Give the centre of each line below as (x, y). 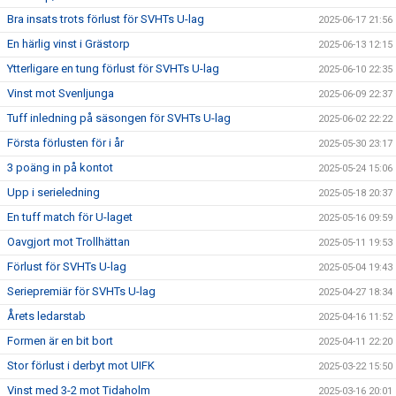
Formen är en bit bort (60, 341)
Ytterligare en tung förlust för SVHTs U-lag (113, 69)
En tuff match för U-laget (70, 217)
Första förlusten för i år (65, 143)
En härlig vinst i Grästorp (69, 44)
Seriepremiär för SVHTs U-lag (81, 291)
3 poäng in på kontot (60, 168)
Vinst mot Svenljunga (61, 93)
